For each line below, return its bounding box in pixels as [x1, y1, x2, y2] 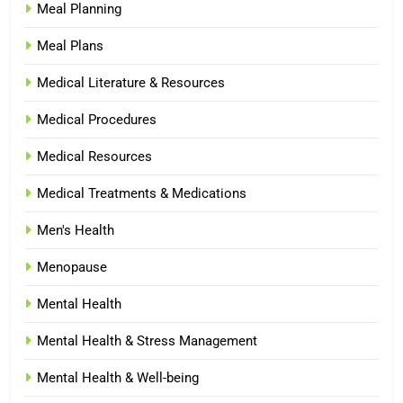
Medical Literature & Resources [37, 74, 225, 91]
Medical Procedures [37, 111, 157, 128]
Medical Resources [37, 148, 152, 165]
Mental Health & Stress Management [37, 332, 257, 349]
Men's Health [37, 221, 114, 238]
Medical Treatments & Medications [37, 184, 246, 201]
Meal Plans [37, 37, 103, 54]
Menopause [37, 258, 107, 275]
